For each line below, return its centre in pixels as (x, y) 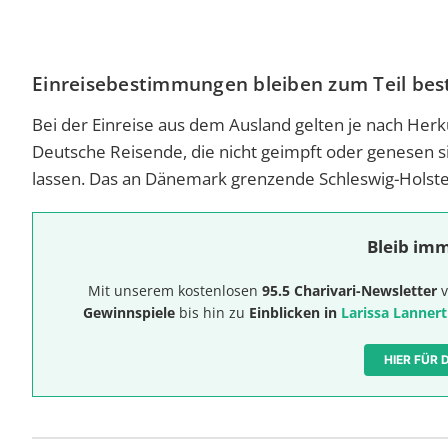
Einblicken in (295, 312)
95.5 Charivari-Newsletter (349, 290)
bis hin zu (212, 312)
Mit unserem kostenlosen (175, 290)
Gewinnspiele (129, 312)
